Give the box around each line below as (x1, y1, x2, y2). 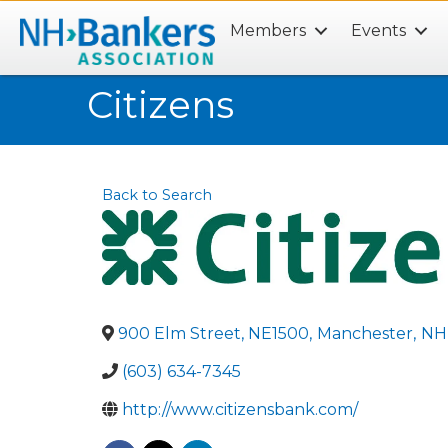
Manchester (317, 324, 413, 344)
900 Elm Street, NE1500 (118, 324, 309, 344)
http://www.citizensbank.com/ (122, 400, 358, 420)
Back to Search (102, 186, 212, 205)
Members (230, 20, 307, 40)
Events (351, 20, 407, 40)
